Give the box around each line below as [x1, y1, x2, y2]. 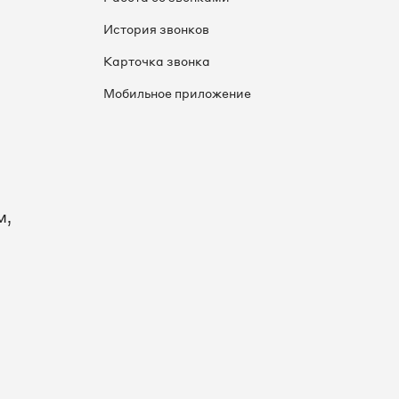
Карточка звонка [103, 53, 210, 69]
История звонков [103, 21, 209, 37]
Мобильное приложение [103, 85, 251, 101]
